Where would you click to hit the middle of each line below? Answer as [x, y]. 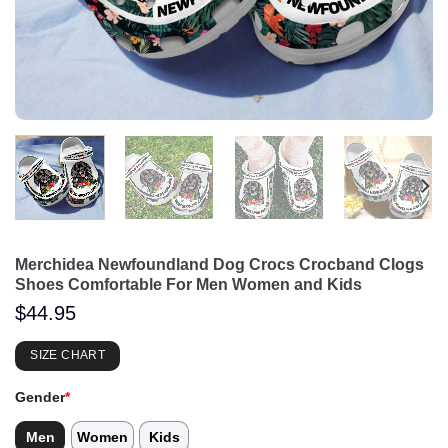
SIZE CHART [67, 355]
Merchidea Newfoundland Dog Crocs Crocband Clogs [219, 264]
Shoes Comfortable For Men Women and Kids [188, 284]
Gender [40, 397]
